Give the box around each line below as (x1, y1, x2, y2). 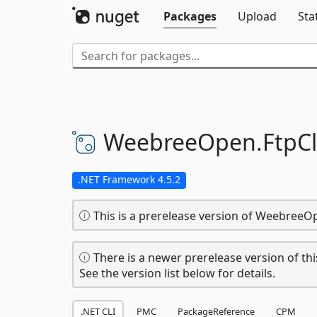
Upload (238, 8, 277, 24)
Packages (163, 8, 217, 24)
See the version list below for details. (79, 265, 275, 281)
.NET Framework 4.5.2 (78, 173, 180, 186)
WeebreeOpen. (103, 127, 263, 157)
